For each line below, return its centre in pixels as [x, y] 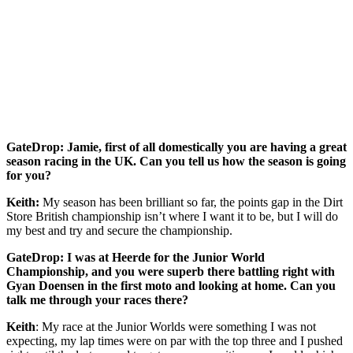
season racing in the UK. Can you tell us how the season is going [176, 161]
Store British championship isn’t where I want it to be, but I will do [172, 216]
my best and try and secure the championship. [119, 230]
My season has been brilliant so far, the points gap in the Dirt [191, 202]
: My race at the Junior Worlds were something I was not [176, 327]
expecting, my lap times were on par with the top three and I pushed [175, 341]
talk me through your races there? [97, 300]
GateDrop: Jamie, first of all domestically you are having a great [176, 147]
